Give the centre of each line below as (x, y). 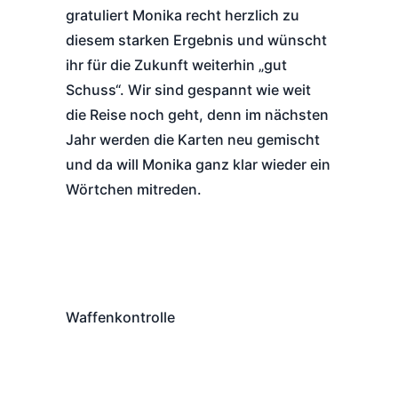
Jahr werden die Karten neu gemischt (193, 139)
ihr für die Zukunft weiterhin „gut (176, 65)
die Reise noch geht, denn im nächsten (197, 115)
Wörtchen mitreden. (134, 189)
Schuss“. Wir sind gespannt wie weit (188, 90)
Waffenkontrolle (120, 317)
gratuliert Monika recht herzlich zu (183, 15)
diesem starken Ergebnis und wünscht (196, 40)
